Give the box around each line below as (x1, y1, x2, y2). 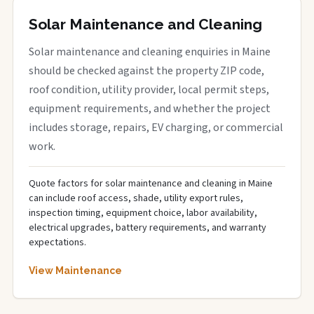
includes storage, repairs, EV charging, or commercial (29, 120, 283, 135)
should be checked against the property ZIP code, (29, 63, 264, 78)
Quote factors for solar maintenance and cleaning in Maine (29, 177, 273, 191)
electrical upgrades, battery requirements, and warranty (29, 221, 266, 235)
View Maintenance (29, 265, 122, 276)
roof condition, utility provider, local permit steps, (29, 82, 269, 97)
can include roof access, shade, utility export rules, (29, 191, 243, 205)
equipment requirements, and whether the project (29, 101, 271, 116)
